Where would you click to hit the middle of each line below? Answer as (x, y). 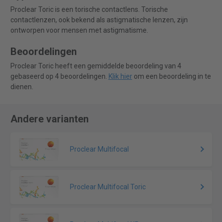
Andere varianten (49, 119)
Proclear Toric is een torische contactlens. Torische (89, 10)
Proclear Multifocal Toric (108, 187)
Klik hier (120, 77)
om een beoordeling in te (171, 77)
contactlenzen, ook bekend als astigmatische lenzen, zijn (99, 20)
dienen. (22, 87)
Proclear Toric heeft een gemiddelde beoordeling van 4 (96, 66)
